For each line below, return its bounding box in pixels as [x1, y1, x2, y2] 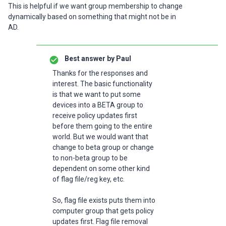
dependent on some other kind [52, 164, 150, 173]
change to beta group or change [52, 143, 154, 151]
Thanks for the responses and [52, 69, 148, 77]
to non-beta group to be [52, 154, 128, 162]
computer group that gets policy [52, 207, 154, 215]
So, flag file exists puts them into [52, 196, 155, 204]
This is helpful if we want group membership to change [8, 2, 183, 10]
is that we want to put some [52, 90, 141, 98]
